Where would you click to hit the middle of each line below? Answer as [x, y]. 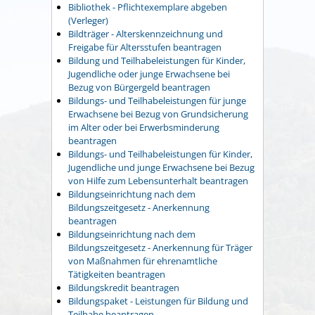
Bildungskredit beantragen [124, 287]
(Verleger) [88, 20]
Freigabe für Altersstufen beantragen [145, 47]
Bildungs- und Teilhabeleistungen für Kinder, [160, 154]
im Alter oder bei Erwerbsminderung [144, 127]
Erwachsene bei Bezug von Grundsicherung [158, 114]
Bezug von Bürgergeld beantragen [139, 87]
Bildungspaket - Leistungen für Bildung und [158, 301]
